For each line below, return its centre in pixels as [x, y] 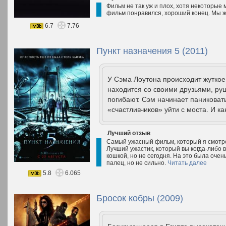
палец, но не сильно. [137, 163]
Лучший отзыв [129, 133]
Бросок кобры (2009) [140, 198]
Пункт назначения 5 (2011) [152, 51]
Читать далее [187, 163]
